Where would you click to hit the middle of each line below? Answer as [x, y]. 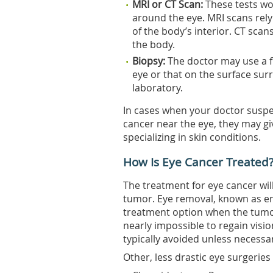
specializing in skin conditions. [192, 137]
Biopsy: [150, 61]
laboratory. [158, 88]
